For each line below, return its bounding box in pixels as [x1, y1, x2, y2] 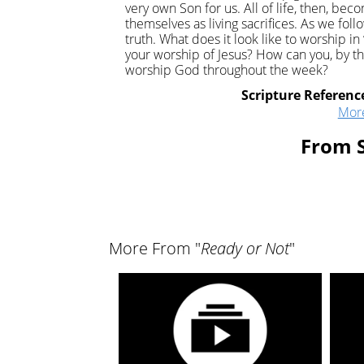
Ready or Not [201, 237, 290, 260]
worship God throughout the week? [125, 61, 329, 80]
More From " [109, 237, 201, 260]
